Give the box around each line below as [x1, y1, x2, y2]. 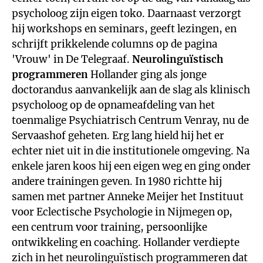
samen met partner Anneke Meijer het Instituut [12, 190, 244, 203]
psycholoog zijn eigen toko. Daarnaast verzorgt [12, 7, 241, 20]
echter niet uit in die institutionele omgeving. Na [12, 144, 249, 157]
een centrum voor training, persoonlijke [12, 221, 207, 234]
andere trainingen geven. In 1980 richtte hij [12, 175, 222, 188]
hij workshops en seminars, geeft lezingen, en [12, 22, 237, 35]
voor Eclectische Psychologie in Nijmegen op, [12, 205, 232, 218]
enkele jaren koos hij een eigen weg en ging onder [12, 160, 251, 173]
